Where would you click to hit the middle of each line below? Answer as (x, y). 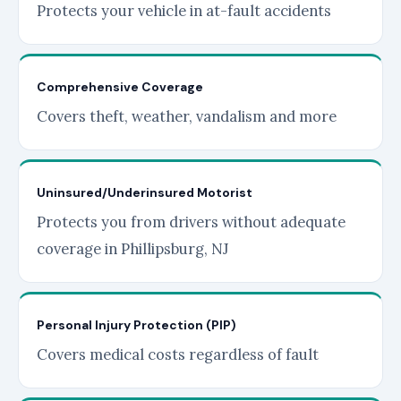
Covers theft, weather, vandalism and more (187, 116)
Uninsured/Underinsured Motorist (145, 192)
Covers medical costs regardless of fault (178, 354)
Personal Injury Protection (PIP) (137, 325)
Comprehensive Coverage (120, 87)
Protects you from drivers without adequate (191, 222)
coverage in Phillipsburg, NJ (132, 249)
